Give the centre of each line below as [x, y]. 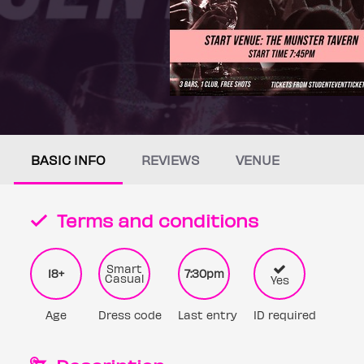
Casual [124, 278]
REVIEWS [171, 160]
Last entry [208, 315]
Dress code [130, 315]
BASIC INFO [68, 160]
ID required [285, 315]
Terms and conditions [155, 220]
